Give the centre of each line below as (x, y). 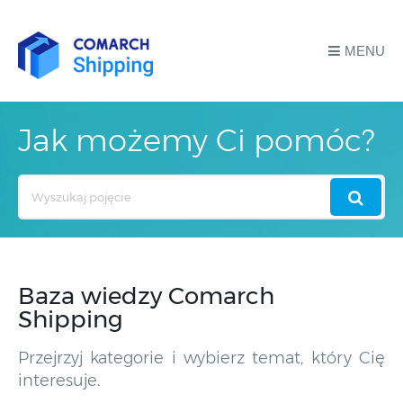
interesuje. (59, 381)
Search (37, 184)
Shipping (71, 320)
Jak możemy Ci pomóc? (196, 140)
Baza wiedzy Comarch (146, 296)
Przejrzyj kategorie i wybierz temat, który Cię (201, 358)
